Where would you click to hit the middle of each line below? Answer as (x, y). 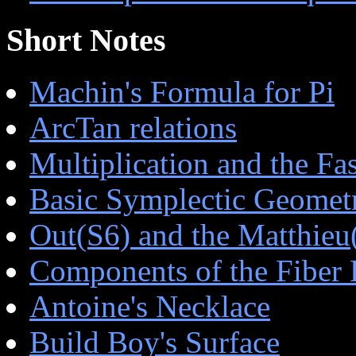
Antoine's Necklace (150, 307)
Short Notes (86, 41)
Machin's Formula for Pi (182, 92)
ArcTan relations (133, 128)
